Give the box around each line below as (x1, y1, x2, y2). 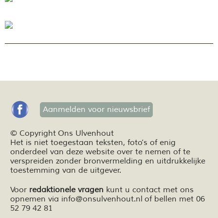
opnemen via (10, 194, 59, 204)
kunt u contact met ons (104, 185, 194, 195)
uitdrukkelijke (157, 156, 205, 166)
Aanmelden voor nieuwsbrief (43, 105, 150, 115)
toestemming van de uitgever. (10, 165, 121, 176)
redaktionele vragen (29, 185, 104, 195)
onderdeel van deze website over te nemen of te (10, 147, 190, 157)
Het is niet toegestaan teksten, (10, 138, 127, 148)
